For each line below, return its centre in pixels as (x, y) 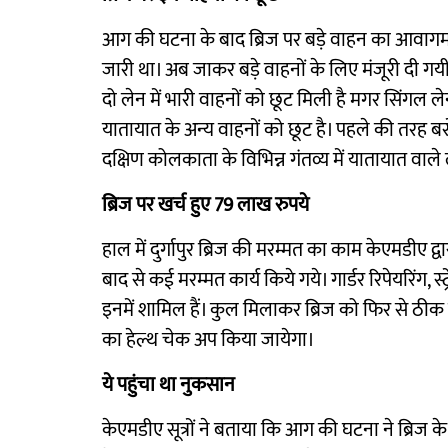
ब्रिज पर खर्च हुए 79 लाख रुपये (205, 205)
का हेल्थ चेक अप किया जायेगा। (208, 340)
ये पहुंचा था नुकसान (168, 385)
